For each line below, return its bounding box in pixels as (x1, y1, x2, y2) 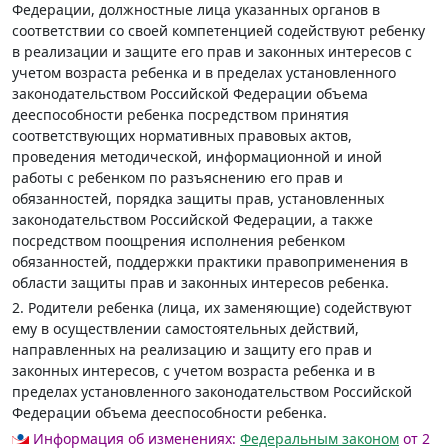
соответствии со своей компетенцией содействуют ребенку (12, 21, 425, 40)
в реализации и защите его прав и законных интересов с (12, 42, 412, 61)
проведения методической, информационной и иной (12, 147, 382, 166)
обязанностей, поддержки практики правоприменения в (12, 252, 408, 271)
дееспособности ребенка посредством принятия (12, 105, 349, 124)
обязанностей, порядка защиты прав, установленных (12, 189, 384, 208)
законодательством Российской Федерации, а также (12, 210, 373, 229)
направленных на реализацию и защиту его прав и (12, 340, 372, 359)
